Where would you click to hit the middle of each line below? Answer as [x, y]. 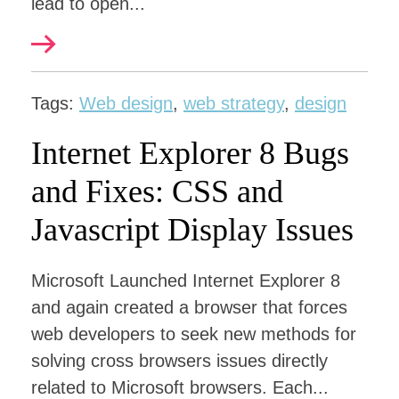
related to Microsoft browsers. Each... [180, 387]
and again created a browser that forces [189, 307]
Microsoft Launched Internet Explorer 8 [186, 281]
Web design [126, 103]
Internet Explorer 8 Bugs [190, 153]
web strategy [234, 103]
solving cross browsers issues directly [179, 361]
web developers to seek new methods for [194, 334]
